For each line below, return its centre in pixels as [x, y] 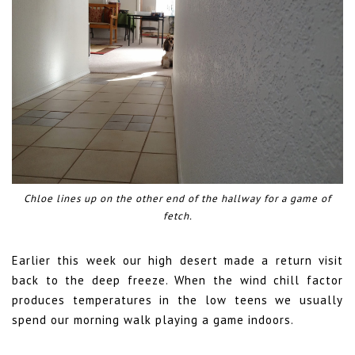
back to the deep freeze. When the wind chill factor [177, 281]
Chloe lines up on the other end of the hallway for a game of [177, 198]
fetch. [177, 216]
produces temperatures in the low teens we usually [177, 300]
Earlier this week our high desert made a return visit [177, 261]
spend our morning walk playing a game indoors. [153, 320]
